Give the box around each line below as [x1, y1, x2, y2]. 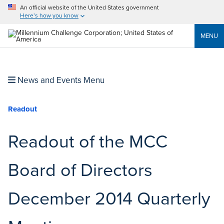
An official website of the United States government [20, 3, 159, 12]
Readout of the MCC [8, 128, 167, 155]
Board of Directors [8, 156, 152, 183]
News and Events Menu [15, 73, 104, 86]
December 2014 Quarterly [8, 185, 210, 212]
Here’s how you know [20, 11, 78, 20]
